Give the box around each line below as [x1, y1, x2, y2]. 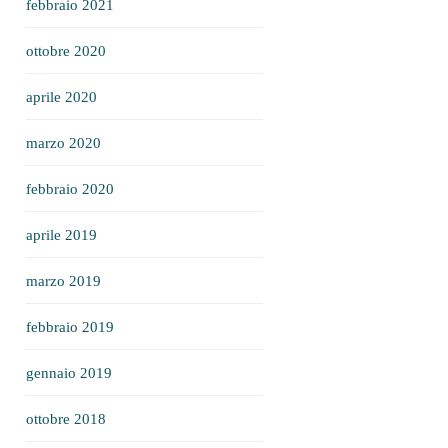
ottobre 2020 [26, 43, 106, 59]
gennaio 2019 [26, 365, 112, 381]
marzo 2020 [26, 135, 101, 151]
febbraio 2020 [26, 181, 114, 197]
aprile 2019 [26, 227, 97, 243]
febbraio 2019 [26, 319, 114, 335]
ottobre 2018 [26, 411, 106, 427]
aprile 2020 [26, 89, 97, 105]
